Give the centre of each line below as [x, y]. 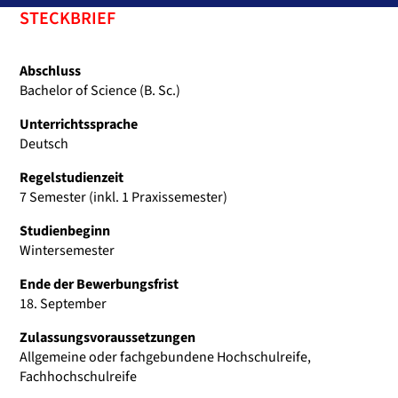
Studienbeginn [65, 231]
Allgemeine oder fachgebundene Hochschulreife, [165, 357]
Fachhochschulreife [78, 376]
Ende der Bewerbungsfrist [99, 284]
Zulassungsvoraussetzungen [107, 337]
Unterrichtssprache [79, 124]
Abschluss [50, 71]
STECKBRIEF [68, 18]
